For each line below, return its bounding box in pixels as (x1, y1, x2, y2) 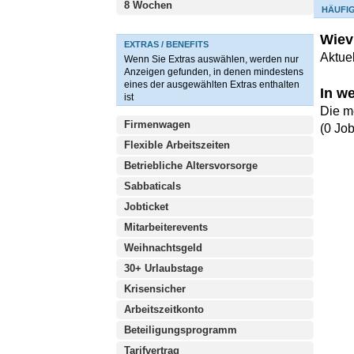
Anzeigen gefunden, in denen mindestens (124, 66, 303, 77)
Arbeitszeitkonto (124, 303, 204, 315)
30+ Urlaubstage (124, 262, 203, 274)
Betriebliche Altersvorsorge (124, 160, 258, 171)
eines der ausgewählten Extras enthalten (124, 79, 299, 90)
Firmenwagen (124, 119, 190, 130)
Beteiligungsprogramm (124, 324, 237, 336)
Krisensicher (124, 283, 186, 295)
